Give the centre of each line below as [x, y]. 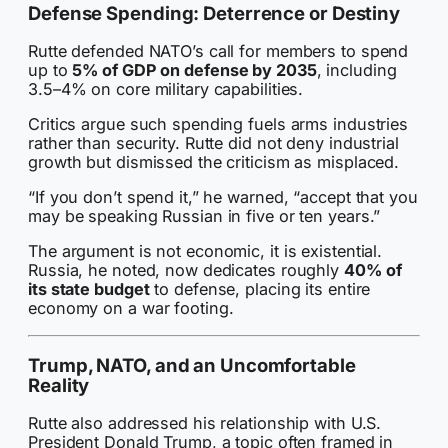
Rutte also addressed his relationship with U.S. [205, 422]
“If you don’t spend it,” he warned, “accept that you [223, 197]
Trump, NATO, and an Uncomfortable [192, 365]
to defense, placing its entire [260, 289]
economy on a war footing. [131, 308]
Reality [59, 385]
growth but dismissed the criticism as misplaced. [214, 161]
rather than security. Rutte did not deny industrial [213, 142]
